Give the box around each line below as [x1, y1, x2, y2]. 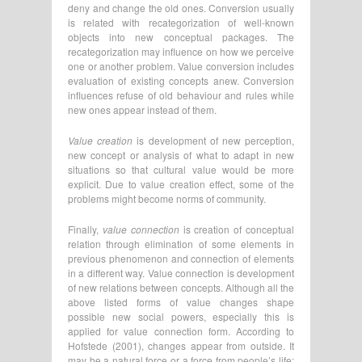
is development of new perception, [133, 133, 295, 147]
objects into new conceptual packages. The [68, 29, 294, 44]
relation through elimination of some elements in [68, 236, 294, 250]
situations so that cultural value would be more [68, 162, 294, 176]
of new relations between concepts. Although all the [68, 280, 294, 294]
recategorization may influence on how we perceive [68, 44, 294, 58]
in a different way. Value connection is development [68, 265, 294, 280]
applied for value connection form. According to [68, 323, 294, 338]
